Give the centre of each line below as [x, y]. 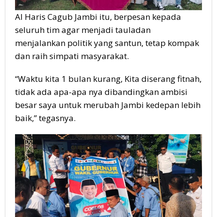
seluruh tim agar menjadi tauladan [83, 30]
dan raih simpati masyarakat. [72, 56]
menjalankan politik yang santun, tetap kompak [107, 43]
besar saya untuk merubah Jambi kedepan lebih [108, 105]
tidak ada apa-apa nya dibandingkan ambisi [101, 92]
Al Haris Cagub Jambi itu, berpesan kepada [98, 17]
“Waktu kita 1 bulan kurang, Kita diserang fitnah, [108, 79]
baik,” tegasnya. [45, 118]
